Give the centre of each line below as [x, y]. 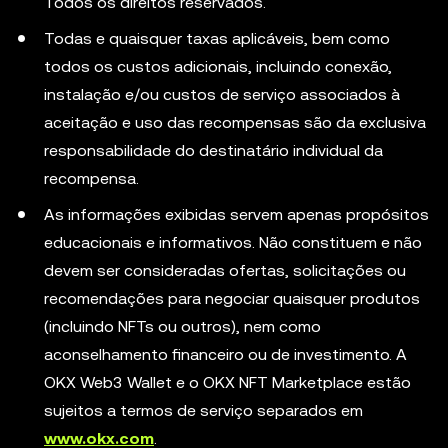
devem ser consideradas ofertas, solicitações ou [225, 270]
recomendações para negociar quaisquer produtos [232, 298]
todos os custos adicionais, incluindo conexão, [218, 66]
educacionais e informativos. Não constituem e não [233, 242]
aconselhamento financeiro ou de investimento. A [225, 354]
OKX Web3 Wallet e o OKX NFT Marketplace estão [227, 382]
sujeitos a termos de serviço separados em [203, 410]
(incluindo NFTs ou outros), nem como [182, 326]
